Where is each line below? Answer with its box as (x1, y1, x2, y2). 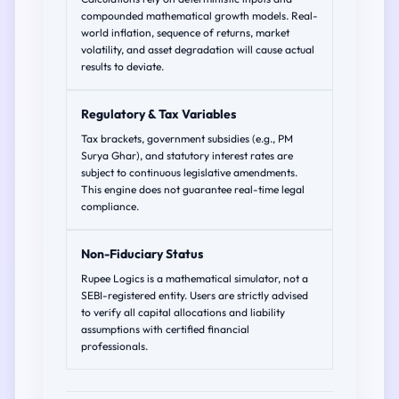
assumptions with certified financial (81, 322, 249, 336)
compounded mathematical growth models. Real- (81, 9, 318, 22)
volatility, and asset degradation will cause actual (81, 43, 314, 56)
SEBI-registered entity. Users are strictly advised (81, 289, 308, 302)
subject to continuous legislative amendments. (81, 166, 297, 179)
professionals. (81, 339, 148, 353)
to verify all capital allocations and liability (81, 305, 285, 319)
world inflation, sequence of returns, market (81, 26, 289, 39)
